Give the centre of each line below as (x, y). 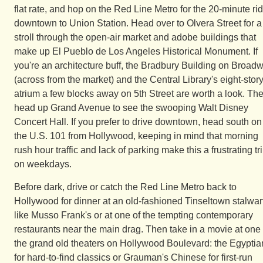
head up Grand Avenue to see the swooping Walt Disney (131, 108)
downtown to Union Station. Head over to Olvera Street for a (138, 23)
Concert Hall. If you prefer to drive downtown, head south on (138, 122)
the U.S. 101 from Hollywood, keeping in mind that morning (136, 136)
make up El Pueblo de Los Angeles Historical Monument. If (136, 51)
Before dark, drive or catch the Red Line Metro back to (125, 187)
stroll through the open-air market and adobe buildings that (135, 37)
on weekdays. (43, 164)
